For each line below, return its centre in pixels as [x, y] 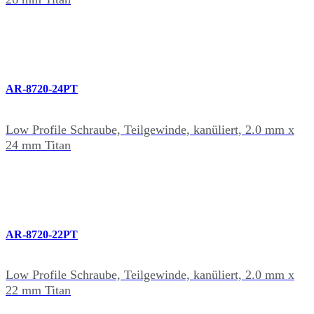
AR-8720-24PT [42, 89]
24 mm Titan [38, 145]
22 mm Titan [38, 291]
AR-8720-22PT [42, 234]
